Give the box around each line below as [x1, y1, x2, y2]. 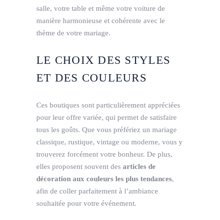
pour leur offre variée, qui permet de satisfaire [36, 113, 177, 121]
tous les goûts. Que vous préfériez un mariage [36, 125, 177, 134]
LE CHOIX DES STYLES [36, 54, 171, 66]
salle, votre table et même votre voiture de [36, 4, 165, 12]
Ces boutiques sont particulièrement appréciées [36, 101, 180, 109]
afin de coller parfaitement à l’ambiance [36, 187, 158, 195]
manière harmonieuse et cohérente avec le [36, 16, 165, 25]
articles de [123, 162, 156, 170]
